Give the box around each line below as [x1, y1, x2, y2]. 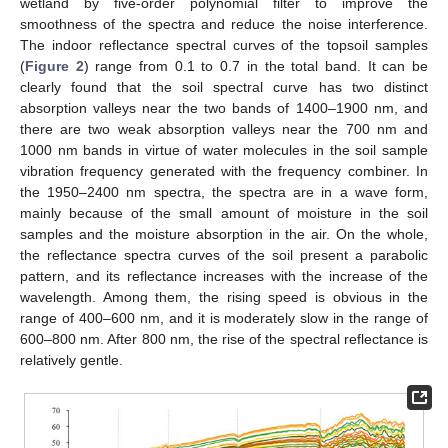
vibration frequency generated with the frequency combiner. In [20, 162, 428, 179]
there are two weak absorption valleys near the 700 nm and [20, 120, 428, 137]
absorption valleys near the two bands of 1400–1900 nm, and [20, 99, 428, 116]
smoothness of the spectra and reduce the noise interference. [20, 15, 428, 32]
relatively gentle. [20, 351, 123, 368]
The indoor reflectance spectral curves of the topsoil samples [20, 36, 428, 53]
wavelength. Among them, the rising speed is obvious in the [20, 288, 428, 305]
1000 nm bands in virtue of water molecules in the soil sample [20, 141, 428, 158]
